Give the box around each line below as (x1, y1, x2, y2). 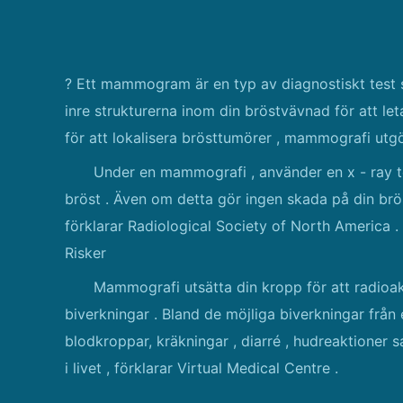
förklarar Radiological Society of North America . (65, 217, 399, 235)
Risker (65, 244, 106, 262)
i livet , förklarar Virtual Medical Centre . (65, 359, 338, 377)
